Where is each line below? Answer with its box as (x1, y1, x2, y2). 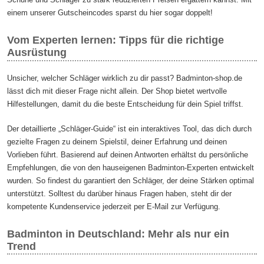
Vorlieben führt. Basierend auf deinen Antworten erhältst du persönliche (7, 150, 249, 159)
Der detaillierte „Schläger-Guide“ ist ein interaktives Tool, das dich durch (7, 124, 252, 133)
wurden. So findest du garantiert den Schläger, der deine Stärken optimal (7, 176, 255, 185)
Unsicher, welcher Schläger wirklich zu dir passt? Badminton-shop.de (7, 73, 243, 82)
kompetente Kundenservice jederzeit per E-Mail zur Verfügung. (7, 202, 221, 211)
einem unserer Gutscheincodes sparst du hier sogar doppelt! (7, 8, 213, 17)
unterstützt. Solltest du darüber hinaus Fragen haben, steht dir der (7, 189, 232, 198)
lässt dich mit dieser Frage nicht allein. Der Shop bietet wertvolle (7, 86, 227, 95)
